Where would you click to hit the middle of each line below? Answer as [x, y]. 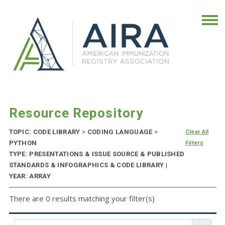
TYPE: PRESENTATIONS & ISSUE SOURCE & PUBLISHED [97, 154]
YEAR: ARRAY [30, 176]
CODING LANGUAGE [120, 132]
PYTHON [23, 143]
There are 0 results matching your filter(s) [82, 199]
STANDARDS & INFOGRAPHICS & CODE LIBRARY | [88, 165]
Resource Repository [76, 113]
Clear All [197, 132]
